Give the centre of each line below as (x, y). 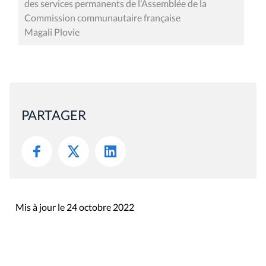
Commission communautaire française (102, 18)
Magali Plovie (52, 32)
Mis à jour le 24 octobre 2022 (75, 207)
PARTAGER (54, 115)
